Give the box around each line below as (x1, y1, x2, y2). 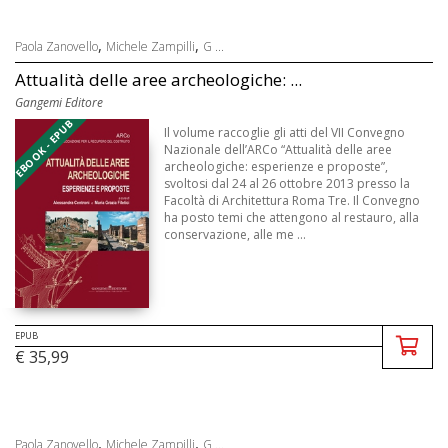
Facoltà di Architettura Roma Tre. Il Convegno (164, 191, 421, 209)
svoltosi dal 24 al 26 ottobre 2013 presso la (164, 174, 411, 192)
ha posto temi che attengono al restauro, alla (164, 208, 420, 226)
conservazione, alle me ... (164, 225, 307, 243)
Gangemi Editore (15, 93, 103, 111)
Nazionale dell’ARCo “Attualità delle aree (164, 140, 393, 158)
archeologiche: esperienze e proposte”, (164, 157, 389, 175)
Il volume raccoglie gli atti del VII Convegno (164, 123, 406, 141)
